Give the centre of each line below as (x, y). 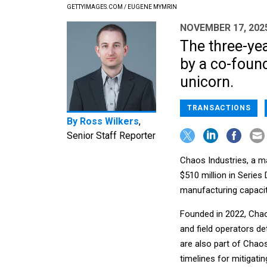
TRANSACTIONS (219, 108)
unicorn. (207, 82)
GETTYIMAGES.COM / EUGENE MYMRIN (122, 7)
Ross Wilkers (109, 122)
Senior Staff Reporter (111, 136)
